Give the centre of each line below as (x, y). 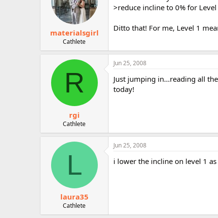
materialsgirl (74, 33)
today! (124, 89)
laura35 (74, 197)
